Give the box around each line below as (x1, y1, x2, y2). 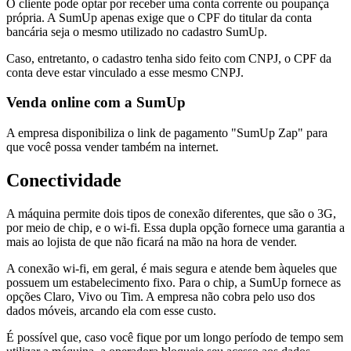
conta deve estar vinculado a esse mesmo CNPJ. (6, 65, 244, 79)
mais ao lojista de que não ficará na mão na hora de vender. (6, 234, 297, 248)
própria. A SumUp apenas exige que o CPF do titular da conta (6, 10, 312, 24)
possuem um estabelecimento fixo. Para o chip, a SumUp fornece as (6, 275, 341, 289)
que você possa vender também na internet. (6, 140, 219, 154)
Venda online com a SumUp (6, 94, 186, 111)
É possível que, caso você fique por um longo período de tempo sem (6, 330, 343, 344)
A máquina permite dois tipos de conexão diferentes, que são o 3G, (6, 206, 336, 220)
